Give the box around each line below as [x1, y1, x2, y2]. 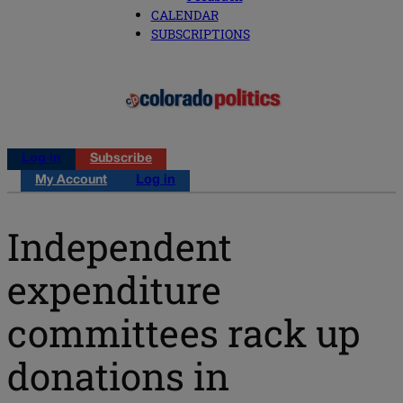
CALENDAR [150, 6, 219, 24]
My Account [35, 175, 107, 187]
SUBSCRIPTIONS [150, 25, 250, 43]
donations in [7, 350, 229, 400]
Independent [7, 220, 232, 271]
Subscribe [90, 153, 152, 166]
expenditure [7, 264, 221, 314]
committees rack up [7, 307, 360, 357]
